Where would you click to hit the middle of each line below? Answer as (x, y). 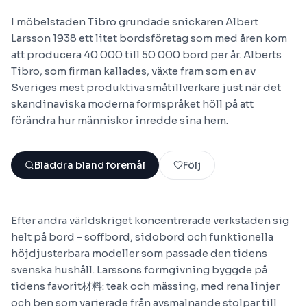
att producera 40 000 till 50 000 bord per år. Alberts (146, 54)
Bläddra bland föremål (90, 165)
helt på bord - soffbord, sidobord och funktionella (142, 237)
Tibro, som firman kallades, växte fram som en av (133, 71)
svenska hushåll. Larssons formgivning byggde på (139, 270)
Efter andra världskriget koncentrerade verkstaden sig (150, 220)
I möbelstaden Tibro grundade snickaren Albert (135, 22)
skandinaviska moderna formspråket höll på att (132, 104)
